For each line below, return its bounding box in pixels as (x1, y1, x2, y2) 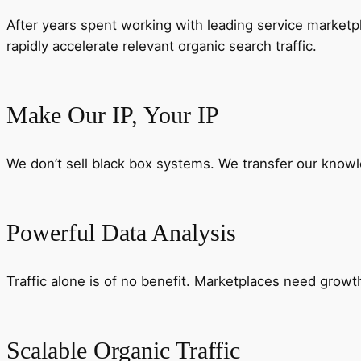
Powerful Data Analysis (6, 219, 236, 246)
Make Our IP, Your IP (6, 102, 219, 128)
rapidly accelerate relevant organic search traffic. (6, 38, 317, 55)
